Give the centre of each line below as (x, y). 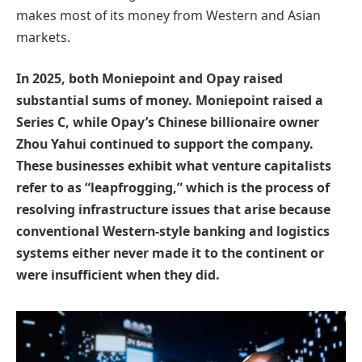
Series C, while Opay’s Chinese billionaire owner (168, 122)
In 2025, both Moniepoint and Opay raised (149, 79)
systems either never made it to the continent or (170, 253)
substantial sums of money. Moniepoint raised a (170, 101)
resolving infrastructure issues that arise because (173, 210)
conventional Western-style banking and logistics (173, 232)
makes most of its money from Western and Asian (168, 15)
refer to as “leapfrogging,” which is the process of (173, 188)
